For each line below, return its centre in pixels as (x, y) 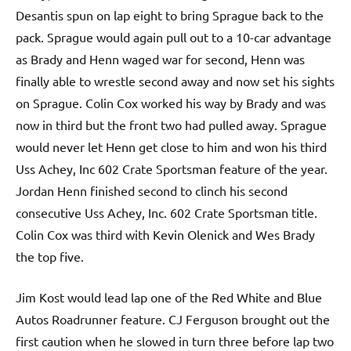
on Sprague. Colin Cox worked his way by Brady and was (171, 102)
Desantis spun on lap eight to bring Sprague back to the (170, 14)
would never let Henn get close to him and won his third (171, 146)
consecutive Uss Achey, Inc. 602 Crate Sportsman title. (166, 212)
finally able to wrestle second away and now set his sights (175, 80)
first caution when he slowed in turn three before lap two (175, 340)
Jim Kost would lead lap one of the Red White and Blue (169, 297)
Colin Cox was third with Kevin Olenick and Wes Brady (165, 234)
